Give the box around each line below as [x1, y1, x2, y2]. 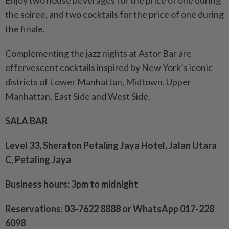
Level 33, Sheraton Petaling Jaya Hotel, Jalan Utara [5, 140, 217, 151]
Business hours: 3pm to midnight [5, 178, 138, 190]
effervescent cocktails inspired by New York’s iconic [5, 62, 213, 74]
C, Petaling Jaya [5, 154, 71, 166]
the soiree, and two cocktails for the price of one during [5, 9, 224, 20]
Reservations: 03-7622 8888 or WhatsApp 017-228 [5, 203, 214, 215]
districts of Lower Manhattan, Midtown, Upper [5, 76, 191, 88]
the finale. [5, 23, 45, 35]
